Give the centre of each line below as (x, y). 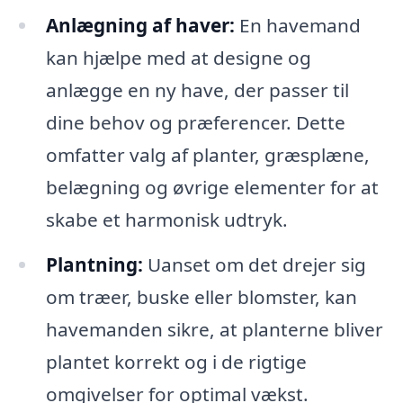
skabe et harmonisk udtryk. (166, 220)
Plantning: (94, 264)
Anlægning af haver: (140, 26)
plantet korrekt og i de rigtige (176, 361)
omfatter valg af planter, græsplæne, (207, 155)
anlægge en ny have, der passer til (197, 90)
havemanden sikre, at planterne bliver (214, 329)
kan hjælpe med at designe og (178, 58)
